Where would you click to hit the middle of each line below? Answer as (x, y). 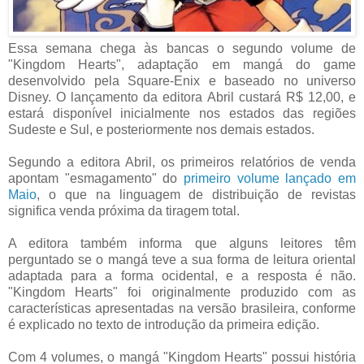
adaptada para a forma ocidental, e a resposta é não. (182, 275)
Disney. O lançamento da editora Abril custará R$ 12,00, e (182, 97)
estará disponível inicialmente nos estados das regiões (182, 113)
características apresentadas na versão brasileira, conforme (182, 308)
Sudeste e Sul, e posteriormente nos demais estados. (161, 129)
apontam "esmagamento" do (96, 178)
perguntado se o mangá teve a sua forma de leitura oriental (182, 259)
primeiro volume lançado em (270, 178)
